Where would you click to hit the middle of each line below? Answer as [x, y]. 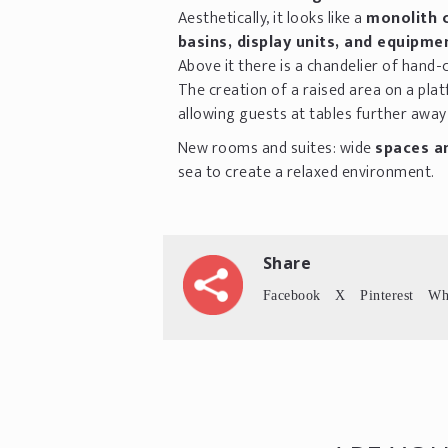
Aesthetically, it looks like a [271, 18]
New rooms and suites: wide [276, 148]
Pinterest [387, 294]
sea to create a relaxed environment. [306, 172]
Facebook [291, 294]
